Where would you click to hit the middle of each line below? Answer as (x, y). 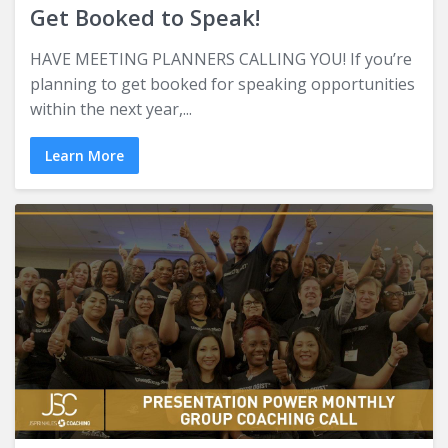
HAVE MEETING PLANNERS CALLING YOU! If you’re (221, 58)
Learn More (84, 155)
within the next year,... (111, 108)
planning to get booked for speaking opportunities (222, 83)
